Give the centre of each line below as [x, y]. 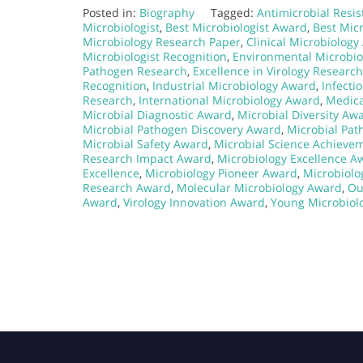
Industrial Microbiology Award [234, 85]
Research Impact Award [147, 158]
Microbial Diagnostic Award [157, 114]
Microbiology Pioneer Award [221, 173]
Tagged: [234, 12]
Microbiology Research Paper [162, 41]
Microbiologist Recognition [155, 56]
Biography [167, 12]
